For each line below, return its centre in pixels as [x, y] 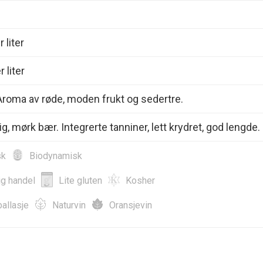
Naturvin [69, 205]
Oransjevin [131, 205]
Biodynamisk [56, 156]
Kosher [140, 180]
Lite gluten [80, 180]
